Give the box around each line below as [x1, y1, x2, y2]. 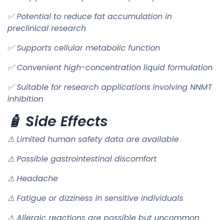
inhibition [7, 93, 43, 105]
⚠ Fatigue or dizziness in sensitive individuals [7, 192, 183, 204]
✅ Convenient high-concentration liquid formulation [7, 61, 213, 73]
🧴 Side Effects [7, 111, 108, 131]
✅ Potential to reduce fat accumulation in [7, 10, 172, 22]
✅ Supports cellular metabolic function [7, 42, 160, 54]
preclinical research [7, 22, 86, 34]
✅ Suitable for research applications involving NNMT [7, 81, 212, 93]
